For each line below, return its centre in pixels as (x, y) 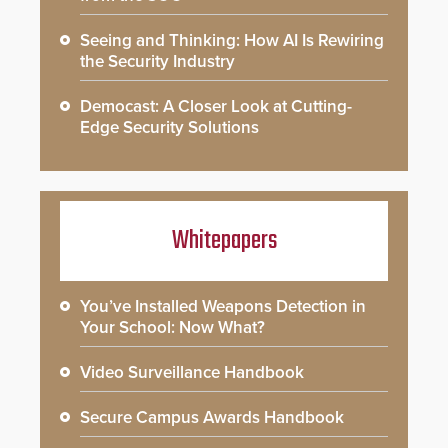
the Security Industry (157, 62)
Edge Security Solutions (169, 128)
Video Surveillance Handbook (192, 373)
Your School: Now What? (172, 328)
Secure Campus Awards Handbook (212, 418)
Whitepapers (224, 241)
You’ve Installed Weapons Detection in (223, 307)
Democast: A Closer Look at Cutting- (216, 107)
